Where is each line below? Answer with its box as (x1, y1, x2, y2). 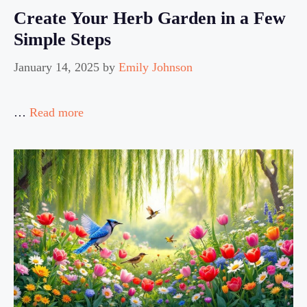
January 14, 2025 (14, 60, 99, 75)
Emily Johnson (119, 60, 193, 75)
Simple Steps (14, 29, 111, 50)
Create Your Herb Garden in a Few (14, 8, 286, 29)
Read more (29, 106, 84, 120)
